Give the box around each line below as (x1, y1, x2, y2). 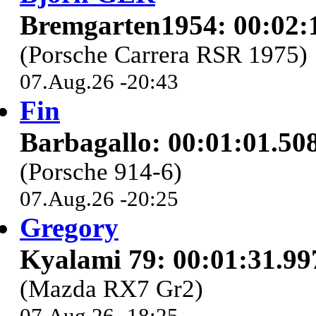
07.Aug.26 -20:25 (20, 186, 178, 212)
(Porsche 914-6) (20, 158, 182, 186)
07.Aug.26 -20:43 (20, 69, 178, 95)
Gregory (20, 212, 119, 243)
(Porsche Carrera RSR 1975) (20, 41, 308, 69)
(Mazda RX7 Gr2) (20, 275, 203, 303)
